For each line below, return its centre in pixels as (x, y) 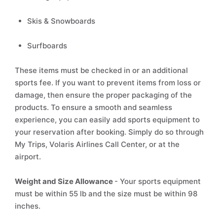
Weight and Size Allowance (65, 181)
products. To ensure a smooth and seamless (93, 107)
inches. (28, 206)
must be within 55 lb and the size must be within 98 (106, 194)
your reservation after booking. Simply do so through (109, 132)
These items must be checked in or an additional (101, 70)
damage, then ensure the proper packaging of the (103, 95)
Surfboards (48, 46)
